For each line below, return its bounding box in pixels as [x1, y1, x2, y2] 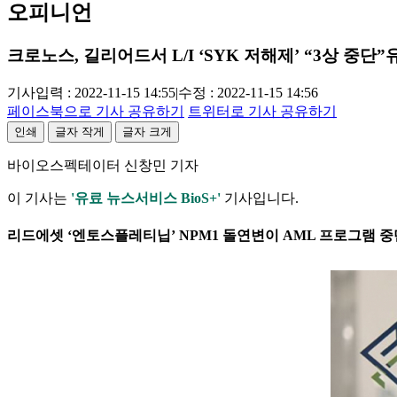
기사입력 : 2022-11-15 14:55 [7, 85, 175, 100]
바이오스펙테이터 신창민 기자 [7, 158, 198, 173]
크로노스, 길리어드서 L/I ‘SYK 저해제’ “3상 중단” [7, 46, 385, 66]
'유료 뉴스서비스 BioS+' [71, 191, 221, 206]
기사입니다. [221, 191, 299, 206]
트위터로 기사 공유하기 [188, 104, 337, 119]
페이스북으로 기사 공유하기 [7, 104, 184, 119]
